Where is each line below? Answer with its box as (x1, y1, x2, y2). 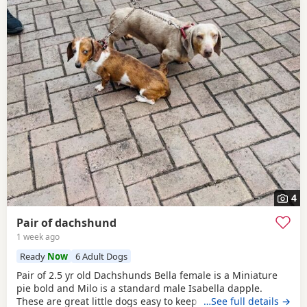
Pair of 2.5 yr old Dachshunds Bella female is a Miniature (16, 269, 278, 282)
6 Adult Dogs (75, 249, 127, 262)
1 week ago (16, 230, 60, 243)
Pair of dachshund (16, 214, 116, 230)
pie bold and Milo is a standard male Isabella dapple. (16, 282, 262, 295)
